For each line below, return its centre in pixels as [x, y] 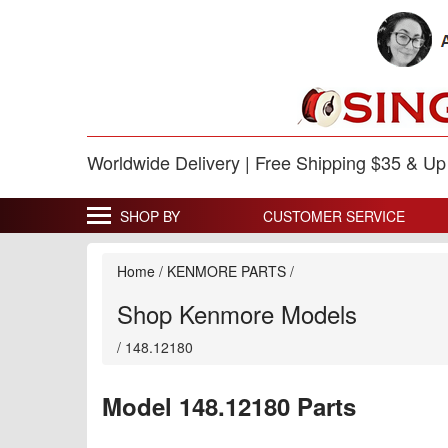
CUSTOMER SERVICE [334, 216]
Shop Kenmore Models [237, 313]
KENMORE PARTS [226, 271]
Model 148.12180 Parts [229, 406]
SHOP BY [150, 216]
